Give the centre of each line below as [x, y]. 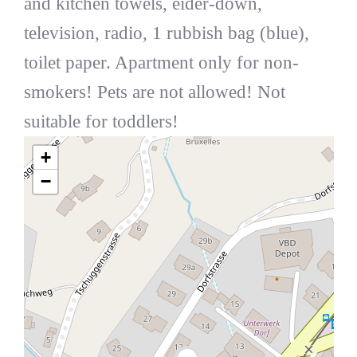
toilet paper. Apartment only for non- [161, 62]
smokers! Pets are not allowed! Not [154, 92]
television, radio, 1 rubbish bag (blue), [166, 33]
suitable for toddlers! [101, 121]
